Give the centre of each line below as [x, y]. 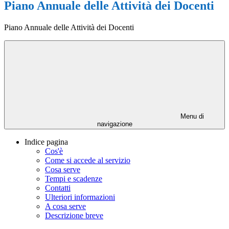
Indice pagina [46, 142]
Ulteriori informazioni [80, 197]
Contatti [58, 188]
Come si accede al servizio [88, 161]
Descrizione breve [74, 216]
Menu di [191, 117]
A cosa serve [65, 207]
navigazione [114, 124]
